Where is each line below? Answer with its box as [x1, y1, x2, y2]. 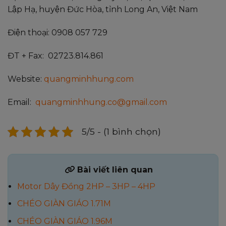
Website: [8, 74, 44, 84]
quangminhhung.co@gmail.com [35, 97, 167, 107]
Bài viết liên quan [75, 164, 153, 175]
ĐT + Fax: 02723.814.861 [8, 51, 103, 61]
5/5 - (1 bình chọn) [82, 126, 161, 137]
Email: [8, 97, 35, 107]
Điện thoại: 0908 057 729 [8, 28, 107, 38]
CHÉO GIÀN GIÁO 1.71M [17, 199, 111, 209]
